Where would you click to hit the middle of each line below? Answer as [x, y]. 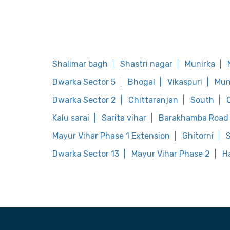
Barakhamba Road [194, 118]
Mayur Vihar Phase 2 [171, 154]
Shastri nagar [146, 64]
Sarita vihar [124, 118]
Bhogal [141, 82]
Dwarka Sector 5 [84, 82]
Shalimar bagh [80, 64]
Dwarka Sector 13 [86, 154]
